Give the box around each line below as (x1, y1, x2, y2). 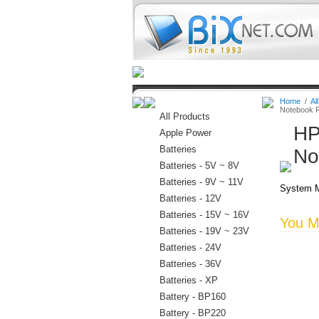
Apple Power (159, 127, 211, 138)
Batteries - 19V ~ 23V (159, 226, 249, 236)
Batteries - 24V (159, 242, 221, 253)
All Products (159, 111, 210, 122)
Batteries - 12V (159, 193, 221, 204)
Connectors (249, 67, 300, 78)
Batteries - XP (159, 275, 218, 286)
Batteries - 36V (159, 258, 221, 269)
